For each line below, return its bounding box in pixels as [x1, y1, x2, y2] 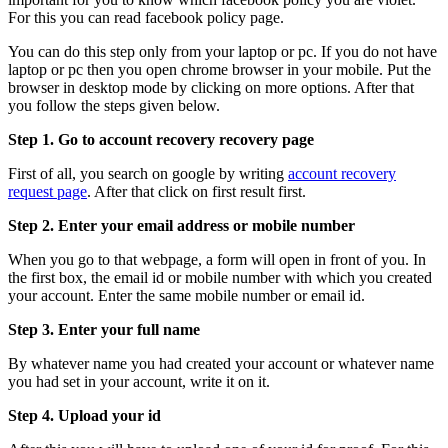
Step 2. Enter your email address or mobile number [8, 217, 355, 235]
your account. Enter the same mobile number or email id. [8, 287, 365, 305]
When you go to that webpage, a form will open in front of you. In [8, 251, 426, 269]
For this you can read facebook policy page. [8, 9, 284, 27]
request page [8, 183, 87, 201]
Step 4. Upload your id [8, 407, 161, 425]
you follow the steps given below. [8, 97, 220, 115]
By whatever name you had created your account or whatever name [8, 355, 434, 373]
